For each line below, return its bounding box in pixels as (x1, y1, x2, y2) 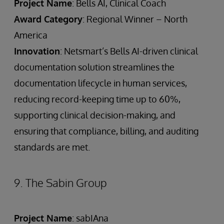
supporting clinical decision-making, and (14, 109, 175, 120)
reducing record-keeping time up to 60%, (14, 93, 180, 104)
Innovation (14, 45, 60, 56)
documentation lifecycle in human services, (14, 77, 187, 88)
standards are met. (14, 141, 90, 152)
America (14, 29, 47, 40)
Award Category (14, 13, 82, 24)
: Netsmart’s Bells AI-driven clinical (60, 45, 198, 56)
